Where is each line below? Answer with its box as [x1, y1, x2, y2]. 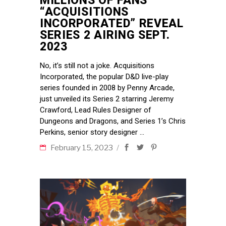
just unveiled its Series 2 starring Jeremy [40, 94, 174, 104]
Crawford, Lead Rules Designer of [40, 105, 151, 115]
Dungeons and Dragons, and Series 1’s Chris [40, 117, 186, 126]
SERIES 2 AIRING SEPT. [40, 28, 170, 42]
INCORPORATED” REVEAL [40, 17, 184, 31]
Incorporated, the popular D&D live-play [40, 72, 168, 82]
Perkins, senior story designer [40, 128, 140, 137]
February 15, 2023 [50, 143, 115, 153]
